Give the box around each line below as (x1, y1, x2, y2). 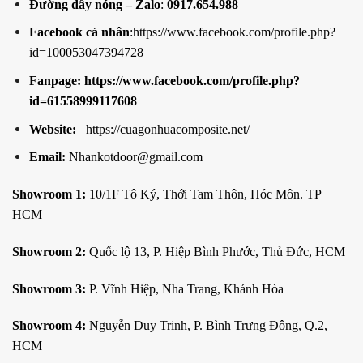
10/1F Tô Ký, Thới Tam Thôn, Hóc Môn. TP (86, 187, 321, 201)
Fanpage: (28, 74, 84, 88)
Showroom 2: (12, 244, 86, 258)
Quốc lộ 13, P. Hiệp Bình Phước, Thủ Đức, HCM (86, 244, 345, 258)
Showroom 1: (12, 187, 86, 201)
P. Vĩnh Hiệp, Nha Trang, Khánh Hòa (86, 281, 284, 296)
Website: (28, 122, 86, 136)
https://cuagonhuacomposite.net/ (85, 122, 250, 136)
